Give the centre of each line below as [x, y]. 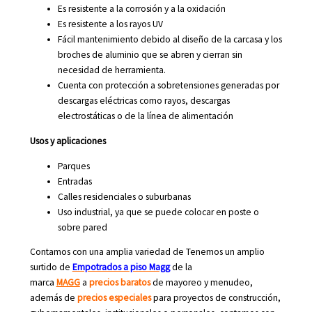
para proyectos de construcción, [217, 298]
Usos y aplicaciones [68, 141]
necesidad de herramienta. [111, 70]
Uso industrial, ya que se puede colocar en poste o [158, 212]
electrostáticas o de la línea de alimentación [145, 116]
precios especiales [114, 298]
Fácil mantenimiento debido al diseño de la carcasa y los [170, 40]
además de [52, 298]
